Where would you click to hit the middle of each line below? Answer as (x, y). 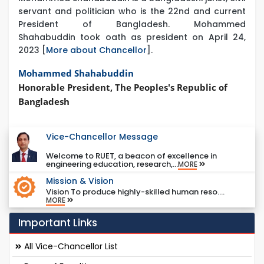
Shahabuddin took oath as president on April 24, (132, 37)
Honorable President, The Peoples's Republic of (123, 88)
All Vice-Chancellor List (70, 247)
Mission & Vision (80, 181)
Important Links (58, 223)
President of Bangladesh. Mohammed (132, 24)
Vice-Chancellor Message (102, 137)
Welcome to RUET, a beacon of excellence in (131, 156)
